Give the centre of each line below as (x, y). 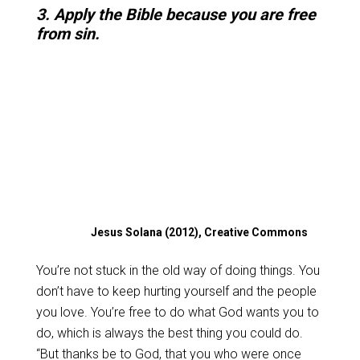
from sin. (67, 34)
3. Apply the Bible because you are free (176, 14)
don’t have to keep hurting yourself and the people (176, 291)
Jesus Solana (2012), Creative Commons (200, 232)
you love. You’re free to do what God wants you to (177, 312)
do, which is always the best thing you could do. (169, 333)
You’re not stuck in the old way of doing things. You (178, 270)
